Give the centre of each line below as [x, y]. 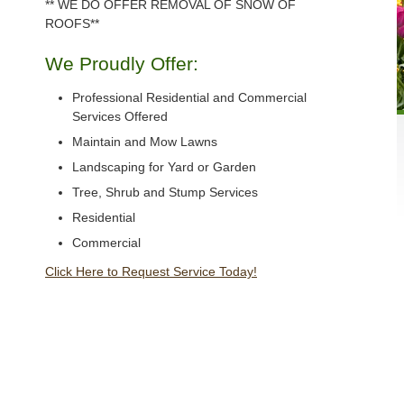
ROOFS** [72, 24]
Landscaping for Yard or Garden [164, 167]
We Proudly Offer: [122, 64]
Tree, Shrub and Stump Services [165, 193]
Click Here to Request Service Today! [151, 272]
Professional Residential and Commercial [189, 98]
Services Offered [120, 117]
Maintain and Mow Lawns [145, 142]
